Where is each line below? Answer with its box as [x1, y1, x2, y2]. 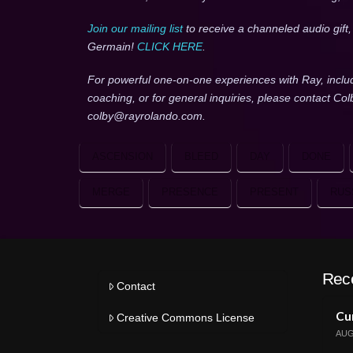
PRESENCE [161, 186, 218, 199]
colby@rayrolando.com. [87, 109, 206, 122]
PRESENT [249, 186, 299, 199]
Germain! [87, 40, 137, 54]
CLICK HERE [136, 40, 203, 54]
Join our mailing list [87, 22, 183, 35]
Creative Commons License [116, 310, 255, 324]
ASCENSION [91, 150, 153, 163]
